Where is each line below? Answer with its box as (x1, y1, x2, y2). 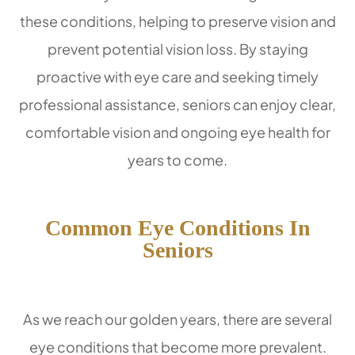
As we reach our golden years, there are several (23, 309, 332, 328)
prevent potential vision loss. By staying (47, 39, 308, 58)
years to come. (128, 150, 227, 169)
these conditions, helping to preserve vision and (19, 11, 336, 30)
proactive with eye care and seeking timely (36, 67, 319, 86)
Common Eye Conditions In (44, 215, 311, 240)
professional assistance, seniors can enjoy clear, (19, 94, 336, 113)
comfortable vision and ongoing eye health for (25, 122, 330, 141)
